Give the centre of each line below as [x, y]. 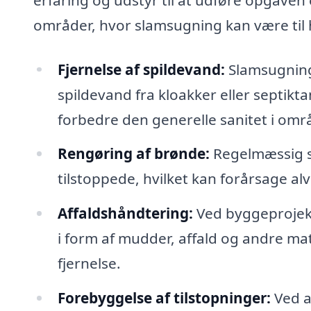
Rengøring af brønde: [133, 154]
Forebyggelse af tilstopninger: [164, 298]
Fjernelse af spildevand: [141, 69]
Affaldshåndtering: [125, 213]
